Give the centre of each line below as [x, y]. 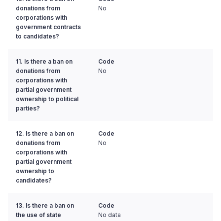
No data [110, 215]
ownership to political [47, 99]
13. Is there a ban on [45, 206]
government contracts [48, 27]
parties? [28, 109]
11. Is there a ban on [44, 62]
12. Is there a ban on [45, 134]
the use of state [38, 215]
